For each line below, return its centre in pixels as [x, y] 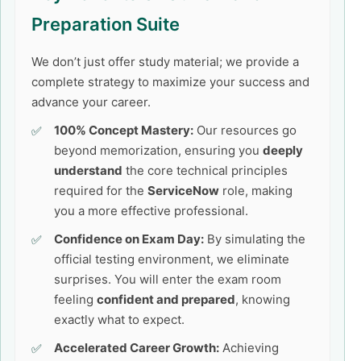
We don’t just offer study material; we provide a [165, 62]
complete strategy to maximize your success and [170, 82]
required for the [101, 191]
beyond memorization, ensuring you [158, 150]
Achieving [249, 348]
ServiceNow [183, 191]
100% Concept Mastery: [124, 130]
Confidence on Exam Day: [129, 239]
